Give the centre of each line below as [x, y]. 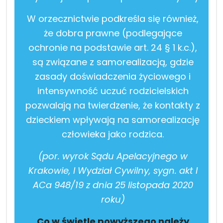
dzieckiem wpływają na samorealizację [113, 119]
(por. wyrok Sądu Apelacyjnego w [113, 156]
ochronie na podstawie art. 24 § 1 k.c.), [113, 47]
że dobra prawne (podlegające [113, 33]
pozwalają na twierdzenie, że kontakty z [113, 105]
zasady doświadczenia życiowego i [113, 76]
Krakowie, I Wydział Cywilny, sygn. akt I [113, 170]
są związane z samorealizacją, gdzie [113, 62]
